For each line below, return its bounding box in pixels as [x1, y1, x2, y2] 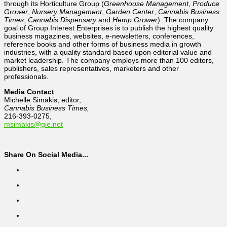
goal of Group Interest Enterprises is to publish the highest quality [4, 23, 213, 32]
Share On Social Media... [4, 150, 88, 159]
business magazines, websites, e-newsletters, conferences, [4, 31, 194, 40]
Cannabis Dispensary [26, 15, 96, 24]
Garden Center [106, 7, 154, 16]
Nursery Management [32, 7, 102, 16]
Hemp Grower [112, 15, 158, 24]
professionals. [4, 72, 49, 81]
